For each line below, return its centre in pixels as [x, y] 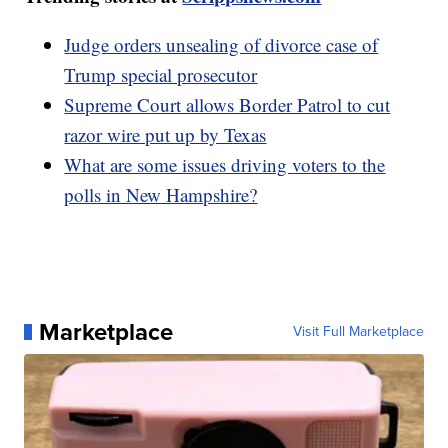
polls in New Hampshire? [161, 194]
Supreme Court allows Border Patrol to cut [227, 104]
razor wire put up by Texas [165, 134]
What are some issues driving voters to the [225, 164]
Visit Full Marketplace [358, 331]
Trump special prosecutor [161, 74]
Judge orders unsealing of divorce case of [221, 44]
